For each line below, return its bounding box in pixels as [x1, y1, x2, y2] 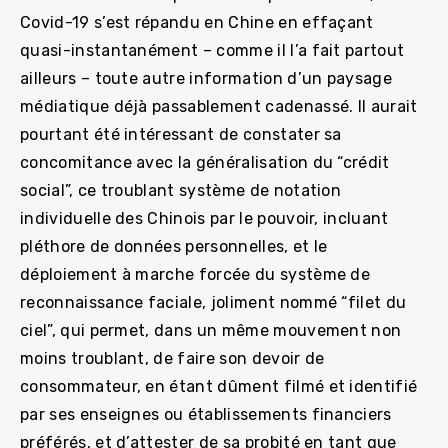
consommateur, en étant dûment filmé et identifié [20, 376, 418, 396]
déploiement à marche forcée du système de [20, 264, 371, 284]
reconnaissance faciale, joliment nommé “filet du [20, 292, 407, 312]
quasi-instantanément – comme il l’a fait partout [20, 40, 405, 60]
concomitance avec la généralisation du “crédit [20, 152, 390, 172]
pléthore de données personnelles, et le [20, 236, 328, 256]
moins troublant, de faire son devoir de [20, 348, 325, 368]
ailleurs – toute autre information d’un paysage [20, 68, 393, 88]
